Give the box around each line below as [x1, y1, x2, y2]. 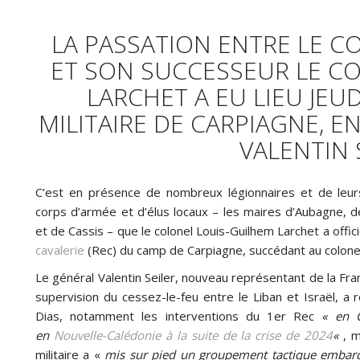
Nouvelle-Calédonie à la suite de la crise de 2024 [53, 326, 333, 343]
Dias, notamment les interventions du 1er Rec [35, 307, 322, 324]
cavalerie [35, 241, 84, 258]
